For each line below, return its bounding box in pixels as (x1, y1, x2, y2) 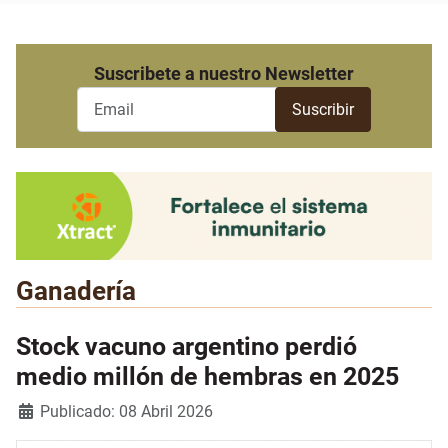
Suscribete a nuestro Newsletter (94, 63, 354, 85)
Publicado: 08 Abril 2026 (40, 402, 213, 422)
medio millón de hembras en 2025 (16, 362, 399, 392)
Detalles (15, 401, 73, 421)
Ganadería (16, 276, 136, 307)
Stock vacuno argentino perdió (16, 332, 357, 362)
